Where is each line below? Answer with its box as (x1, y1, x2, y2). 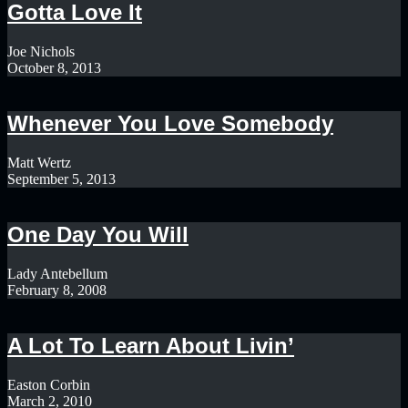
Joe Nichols (7, 44, 75, 60)
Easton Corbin (7, 376, 90, 393)
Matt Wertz (7, 154, 71, 170)
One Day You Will (7, 221, 189, 247)
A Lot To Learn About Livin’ (7, 332, 294, 358)
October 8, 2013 (7, 60, 101, 76)
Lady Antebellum (7, 265, 107, 281)
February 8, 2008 (7, 281, 107, 298)
